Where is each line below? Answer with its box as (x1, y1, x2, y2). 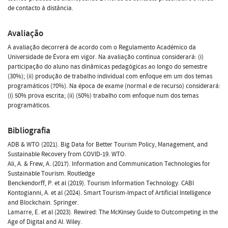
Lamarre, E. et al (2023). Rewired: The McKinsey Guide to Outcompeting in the (8, 207, 218, 217)
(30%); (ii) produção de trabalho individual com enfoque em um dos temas (8, 71, 212, 81)
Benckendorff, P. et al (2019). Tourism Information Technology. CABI (8, 178, 194, 188)
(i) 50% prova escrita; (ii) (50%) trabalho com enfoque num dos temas (8, 91, 198, 100)
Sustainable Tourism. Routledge (8, 168, 95, 178)
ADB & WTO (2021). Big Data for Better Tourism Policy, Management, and (8, 139, 208, 149)
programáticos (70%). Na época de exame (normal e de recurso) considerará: (8, 81, 220, 91)
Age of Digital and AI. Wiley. (8, 217, 82, 226)
